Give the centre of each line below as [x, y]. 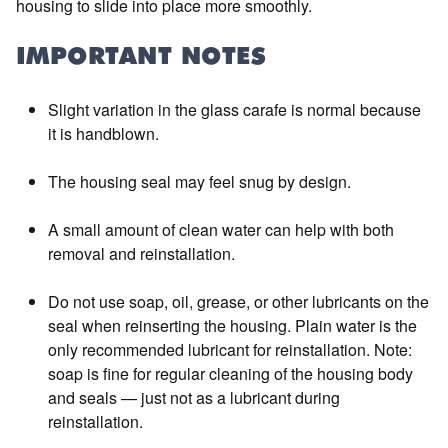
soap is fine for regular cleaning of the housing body [230, 373]
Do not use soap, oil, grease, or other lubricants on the [238, 301]
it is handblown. [103, 133]
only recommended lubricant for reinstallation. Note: [230, 349]
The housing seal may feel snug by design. [199, 181]
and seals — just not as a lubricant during [194, 397]
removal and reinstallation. [141, 253]
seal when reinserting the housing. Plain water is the [232, 325]
